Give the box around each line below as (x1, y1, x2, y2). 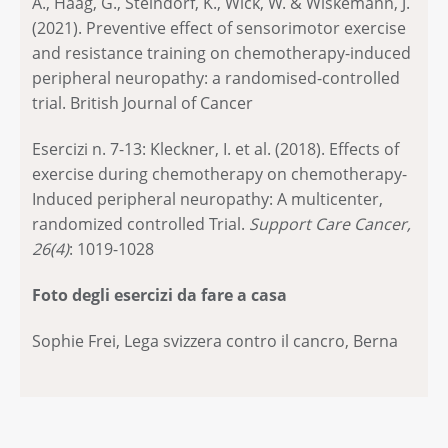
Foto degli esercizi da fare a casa (32, 283, 287, 306)
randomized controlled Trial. (32, 213, 249, 236)
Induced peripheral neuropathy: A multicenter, (32, 188, 383, 211)
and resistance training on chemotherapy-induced (32, 42, 411, 65)
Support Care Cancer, (249, 213, 411, 236)
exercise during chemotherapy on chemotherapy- (32, 163, 407, 186)
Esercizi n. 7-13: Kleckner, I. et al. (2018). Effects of (32, 138, 399, 161)
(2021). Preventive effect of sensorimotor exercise (32, 17, 406, 40)
